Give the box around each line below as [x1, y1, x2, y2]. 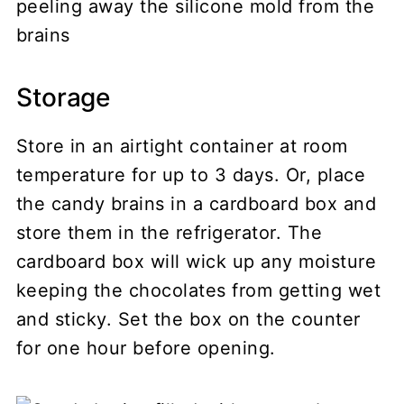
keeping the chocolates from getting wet [15, 279, 381, 301]
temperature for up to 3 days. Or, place [15, 163, 366, 186]
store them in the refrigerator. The [15, 221, 323, 243]
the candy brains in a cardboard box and [15, 192, 377, 215]
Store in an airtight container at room [15, 134, 348, 157]
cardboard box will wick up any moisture [15, 250, 377, 272]
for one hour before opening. [15, 336, 282, 359]
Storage [15, 81, 111, 113]
